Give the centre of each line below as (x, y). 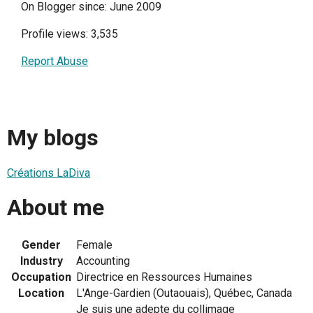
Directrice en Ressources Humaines (164, 277)
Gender (41, 245)
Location (41, 293)
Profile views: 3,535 (70, 34)
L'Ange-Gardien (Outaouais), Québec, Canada (184, 293)
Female (94, 245)
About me (56, 208)
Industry (41, 261)
